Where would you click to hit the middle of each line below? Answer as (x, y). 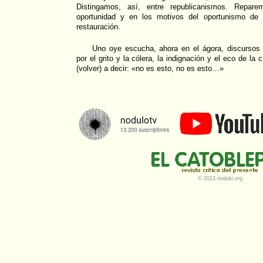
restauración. (98, 27)
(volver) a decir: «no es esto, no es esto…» (150, 69)
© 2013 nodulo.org (220, 179)
